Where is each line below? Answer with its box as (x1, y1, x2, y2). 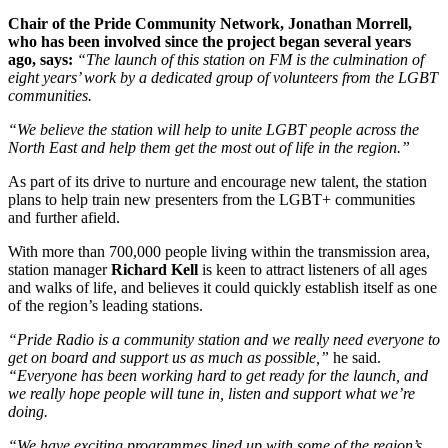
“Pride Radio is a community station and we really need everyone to (8, 331, 440, 349)
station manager (8, 261, 111, 279)
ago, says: (8, 51, 73, 69)
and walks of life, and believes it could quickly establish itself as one (8, 279, 437, 297)
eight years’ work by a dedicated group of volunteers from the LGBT (8, 69, 438, 87)
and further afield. (8, 209, 120, 227)
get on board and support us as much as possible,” (8, 349, 329, 367)
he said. (329, 349, 381, 367)
